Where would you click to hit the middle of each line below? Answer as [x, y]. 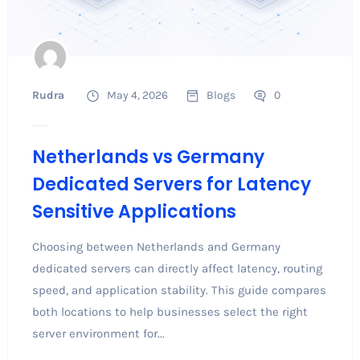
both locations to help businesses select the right [170, 312]
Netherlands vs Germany [148, 157]
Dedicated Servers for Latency [171, 185]
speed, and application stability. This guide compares [179, 290]
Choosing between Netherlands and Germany [156, 247]
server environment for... [98, 334]
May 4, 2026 [137, 96]
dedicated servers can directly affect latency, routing [177, 269]
